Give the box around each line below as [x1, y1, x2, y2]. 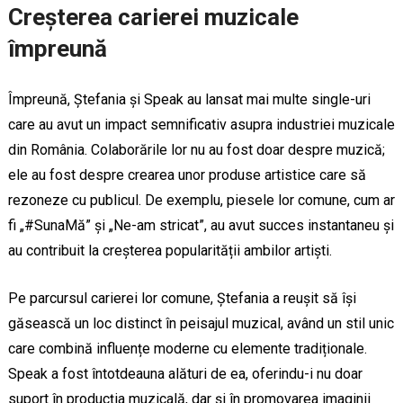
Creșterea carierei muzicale [7, 3, 299, 31]
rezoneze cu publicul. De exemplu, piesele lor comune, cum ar [7, 191, 395, 209]
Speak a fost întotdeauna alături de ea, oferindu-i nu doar [7, 364, 363, 382]
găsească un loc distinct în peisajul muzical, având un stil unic [7, 314, 394, 332]
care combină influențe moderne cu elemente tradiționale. [7, 339, 367, 357]
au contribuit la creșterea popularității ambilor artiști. [7, 241, 332, 259]
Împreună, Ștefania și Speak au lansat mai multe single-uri [7, 90, 371, 108]
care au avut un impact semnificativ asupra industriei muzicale [7, 115, 395, 133]
